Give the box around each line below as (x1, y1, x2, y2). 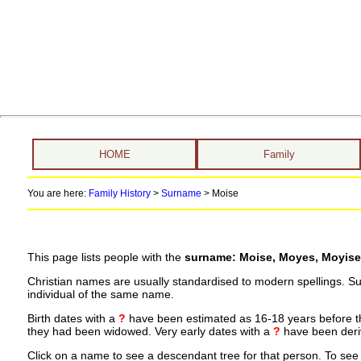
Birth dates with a (27, 312, 118, 325)
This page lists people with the (27, 251, 185, 264)
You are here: (27, 188, 89, 199)
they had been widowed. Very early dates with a (27, 325, 273, 338)
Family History (88, 188, 151, 199)
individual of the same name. (27, 288, 174, 301)
